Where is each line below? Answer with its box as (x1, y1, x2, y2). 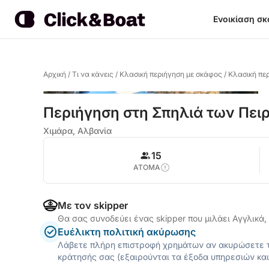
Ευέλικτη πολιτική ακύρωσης (58, 226, 196, 238)
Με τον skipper (58, 199, 128, 211)
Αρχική (43, 70, 66, 79)
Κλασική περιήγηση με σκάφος (119, 70, 222, 79)
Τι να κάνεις (72, 70, 113, 79)
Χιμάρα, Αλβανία (43, 125, 112, 136)
